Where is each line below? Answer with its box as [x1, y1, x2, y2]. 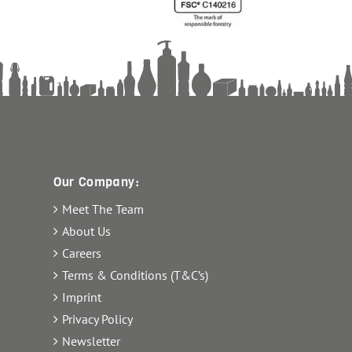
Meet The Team [62, 201, 144, 218]
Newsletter [62, 333, 120, 350]
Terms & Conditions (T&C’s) [62, 267, 208, 284]
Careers [62, 245, 101, 262]
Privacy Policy [62, 311, 133, 328]
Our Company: [53, 174, 140, 191]
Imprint [62, 289, 101, 306]
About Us [62, 223, 111, 240]
